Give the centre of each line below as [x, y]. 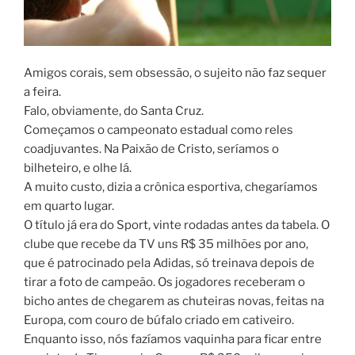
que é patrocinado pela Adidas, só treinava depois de [169, 263]
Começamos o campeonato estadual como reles [158, 130]
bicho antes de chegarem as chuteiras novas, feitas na [174, 301]
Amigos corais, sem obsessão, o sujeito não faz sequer [175, 73]
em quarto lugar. [69, 206]
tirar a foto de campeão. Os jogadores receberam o [164, 282]
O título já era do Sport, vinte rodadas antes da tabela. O [177, 225]
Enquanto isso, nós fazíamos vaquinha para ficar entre [173, 339]
